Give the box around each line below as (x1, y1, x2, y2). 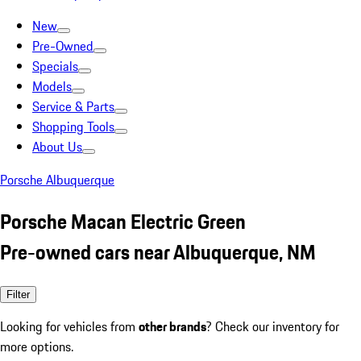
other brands (139, 316, 206, 336)
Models (32, 77, 72, 96)
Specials (32, 56, 78, 76)
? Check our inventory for (206, 316, 339, 336)
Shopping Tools (32, 117, 114, 136)
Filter (6, 288, 30, 301)
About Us (32, 137, 82, 156)
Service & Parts (32, 97, 114, 116)
